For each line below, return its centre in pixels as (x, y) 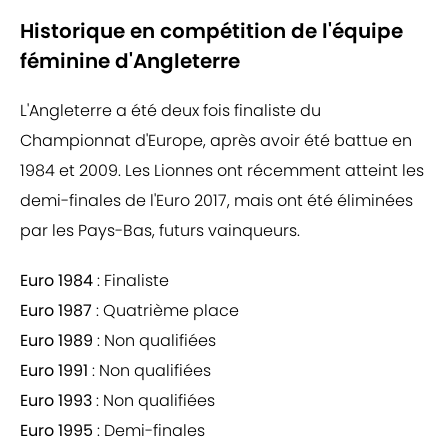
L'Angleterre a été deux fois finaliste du (170, 111)
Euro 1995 (56, 431)
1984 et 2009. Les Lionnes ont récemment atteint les (222, 171)
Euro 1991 (54, 371)
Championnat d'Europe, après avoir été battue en (216, 141)
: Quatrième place (165, 311)
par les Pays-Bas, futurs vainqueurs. (160, 231)
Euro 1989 (56, 341)
